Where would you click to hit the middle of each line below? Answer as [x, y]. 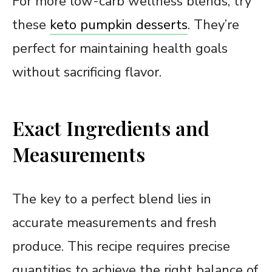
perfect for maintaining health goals [120, 48]
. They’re [213, 25]
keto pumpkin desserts [119, 25]
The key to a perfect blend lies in [112, 199]
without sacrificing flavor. [87, 72]
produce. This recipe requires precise [121, 246]
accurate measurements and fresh [114, 223]
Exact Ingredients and [111, 127]
